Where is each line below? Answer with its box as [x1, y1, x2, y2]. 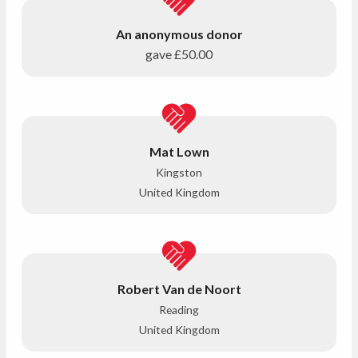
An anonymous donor [115, 26, 243, 42]
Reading [159, 302, 199, 316]
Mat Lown [149, 143, 209, 159]
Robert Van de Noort [117, 280, 241, 296]
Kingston [156, 165, 202, 179]
